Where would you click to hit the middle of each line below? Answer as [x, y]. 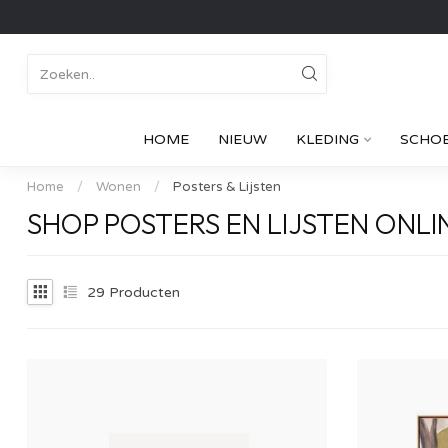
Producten [142, 292]
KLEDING [327, 139]
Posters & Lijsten [227, 187]
